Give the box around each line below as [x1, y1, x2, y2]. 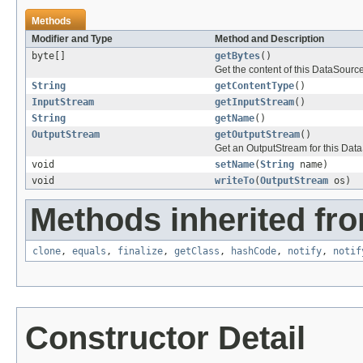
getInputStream [215, 96, 294, 109]
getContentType [215, 80, 294, 92]
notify [288, 246, 322, 258]
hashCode [231, 246, 276, 258]
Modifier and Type [32, 33, 113, 45]
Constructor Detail [25, 320, 305, 357]
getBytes [215, 50, 260, 62]
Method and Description [215, 33, 324, 45]
